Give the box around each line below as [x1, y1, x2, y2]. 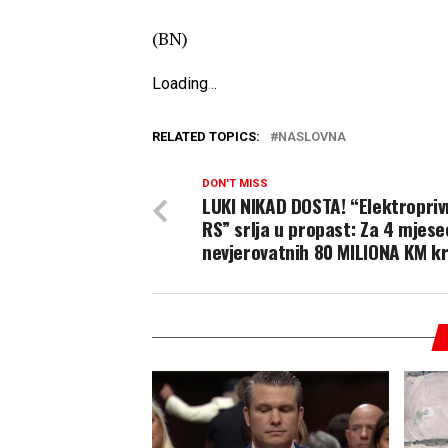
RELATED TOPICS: [152, 129, 260, 145]
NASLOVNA [278, 129, 346, 145]
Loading [152, 74, 208, 94]
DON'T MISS [202, 177, 268, 191]
